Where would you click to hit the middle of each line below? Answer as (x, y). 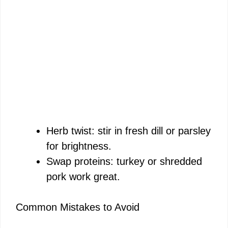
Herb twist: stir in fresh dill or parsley (129, 131)
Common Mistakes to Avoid (78, 207)
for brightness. (79, 146)
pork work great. (83, 176)
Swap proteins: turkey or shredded (124, 161)
